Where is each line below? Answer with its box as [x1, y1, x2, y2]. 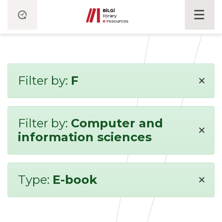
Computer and [71, 116, 163, 130]
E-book [53, 172, 97, 187]
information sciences [18, 130, 152, 144]
